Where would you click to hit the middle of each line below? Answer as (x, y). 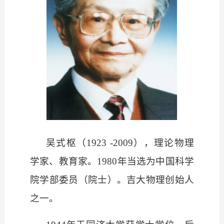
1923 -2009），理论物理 (140, 143)
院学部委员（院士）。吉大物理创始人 (112, 180)
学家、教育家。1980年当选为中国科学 (112, 161)
